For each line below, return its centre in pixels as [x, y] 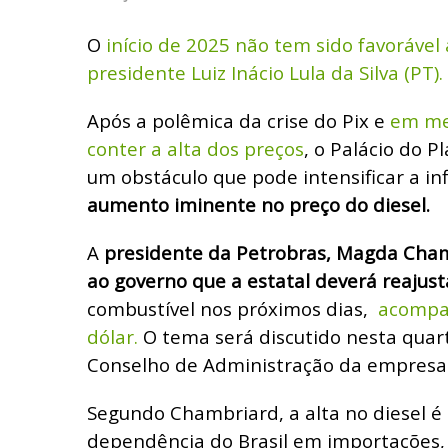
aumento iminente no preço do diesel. [258, 204]
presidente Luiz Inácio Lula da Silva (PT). [265, 72]
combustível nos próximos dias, [230, 308]
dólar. [115, 336]
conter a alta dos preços [195, 148]
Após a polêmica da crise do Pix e [238, 120]
